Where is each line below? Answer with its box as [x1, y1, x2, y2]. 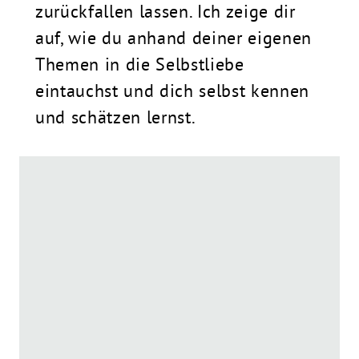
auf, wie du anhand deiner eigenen [35, 26, 312, 50]
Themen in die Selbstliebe [35, 53, 244, 76]
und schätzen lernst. [35, 106, 196, 129]
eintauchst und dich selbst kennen [35, 79, 309, 103]
